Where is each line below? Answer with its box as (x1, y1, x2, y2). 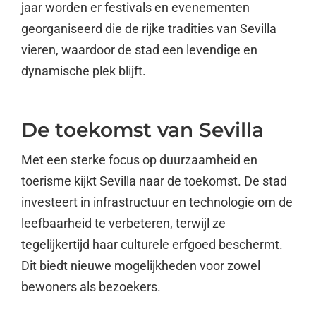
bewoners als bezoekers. (20, 279, 161, 294)
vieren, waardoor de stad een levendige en (20, 42, 257, 57)
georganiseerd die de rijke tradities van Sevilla (20, 20, 276, 36)
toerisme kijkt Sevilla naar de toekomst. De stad (20, 173, 287, 188)
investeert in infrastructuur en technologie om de (20, 194, 293, 209)
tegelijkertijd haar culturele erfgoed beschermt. (20, 236, 283, 252)
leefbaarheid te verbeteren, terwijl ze (20, 215, 226, 231)
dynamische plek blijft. (20, 63, 146, 78)
